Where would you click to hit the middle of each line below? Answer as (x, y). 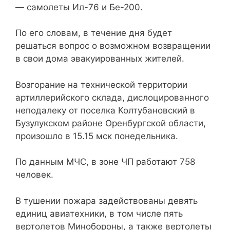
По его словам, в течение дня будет (94, 33)
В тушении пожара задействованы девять (107, 200)
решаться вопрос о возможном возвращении (113, 46)
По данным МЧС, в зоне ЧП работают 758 (105, 162)
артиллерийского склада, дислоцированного (112, 97)
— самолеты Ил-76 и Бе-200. (79, 7)
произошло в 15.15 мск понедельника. (97, 136)
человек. (34, 175)
